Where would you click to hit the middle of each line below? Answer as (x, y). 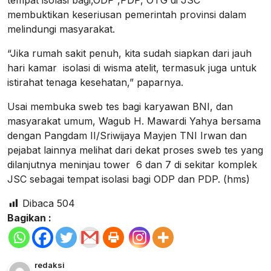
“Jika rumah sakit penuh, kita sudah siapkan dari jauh (129, 54)
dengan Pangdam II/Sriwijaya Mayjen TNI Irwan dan (127, 136)
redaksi (50, 265)
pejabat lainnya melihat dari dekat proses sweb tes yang (135, 150)
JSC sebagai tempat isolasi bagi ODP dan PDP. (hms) (129, 179)
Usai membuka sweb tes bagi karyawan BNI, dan (120, 107)
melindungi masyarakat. (61, 29)
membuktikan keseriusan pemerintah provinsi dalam (127, 15)
